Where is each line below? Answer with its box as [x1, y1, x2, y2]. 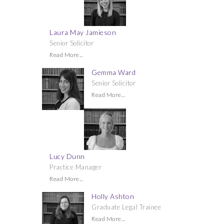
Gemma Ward [91, 68, 135, 76]
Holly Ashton [91, 192, 134, 200]
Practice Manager [49, 163, 101, 171]
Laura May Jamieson [49, 28, 116, 36]
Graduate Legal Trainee [91, 203, 161, 211]
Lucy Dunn [49, 152, 85, 160]
